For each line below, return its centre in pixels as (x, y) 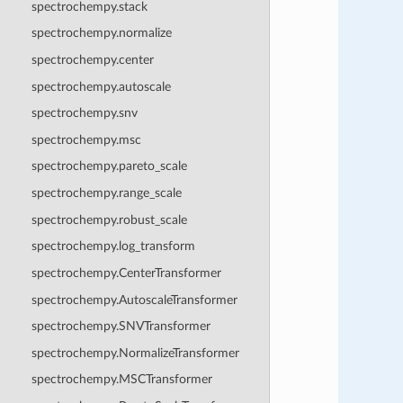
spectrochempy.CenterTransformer (126, 273)
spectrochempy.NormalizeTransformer (135, 353)
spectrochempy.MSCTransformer (121, 380)
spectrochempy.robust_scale (109, 219)
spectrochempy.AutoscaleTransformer (134, 300)
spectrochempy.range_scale (106, 193)
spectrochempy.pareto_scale (109, 166)
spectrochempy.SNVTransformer (121, 327)
